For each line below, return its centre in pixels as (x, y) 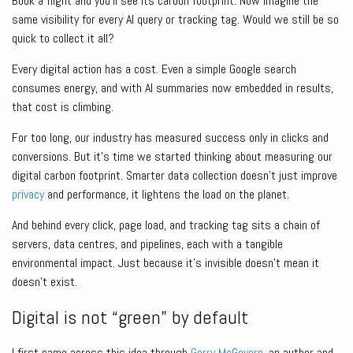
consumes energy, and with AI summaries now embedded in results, (173, 88)
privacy (28, 195)
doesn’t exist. (45, 282)
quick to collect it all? (63, 39)
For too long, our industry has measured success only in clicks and (170, 138)
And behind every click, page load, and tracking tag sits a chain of (166, 225)
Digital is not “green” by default (130, 318)
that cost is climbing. (63, 107)
